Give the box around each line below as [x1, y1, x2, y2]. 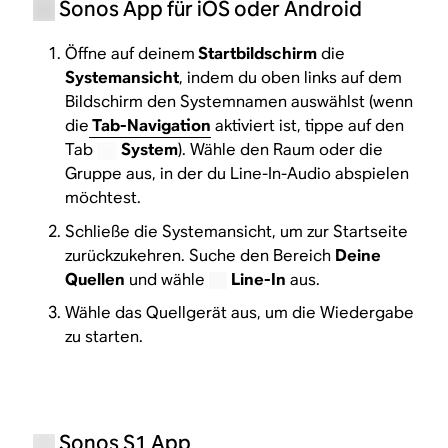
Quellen [65, 268, 126, 290]
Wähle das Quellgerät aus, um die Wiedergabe [65, 302, 415, 324]
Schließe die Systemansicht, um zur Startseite [65, 220, 409, 242]
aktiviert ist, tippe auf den [211, 115, 405, 137]
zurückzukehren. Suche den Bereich [65, 244, 336, 266]
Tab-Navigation [89, 115, 212, 137]
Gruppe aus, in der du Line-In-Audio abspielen [65, 163, 410, 185]
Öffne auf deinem [65, 43, 196, 65]
